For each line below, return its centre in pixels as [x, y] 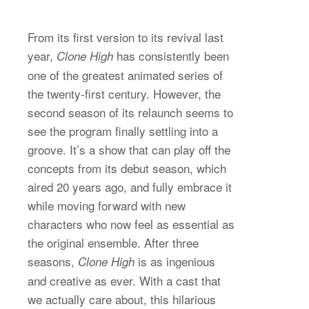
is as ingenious [175, 261]
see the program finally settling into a [123, 130]
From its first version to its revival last [126, 37]
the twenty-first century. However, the [124, 93]
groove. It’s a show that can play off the [129, 149]
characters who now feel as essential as [131, 223]
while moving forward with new [107, 205]
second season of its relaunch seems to [130, 112]
